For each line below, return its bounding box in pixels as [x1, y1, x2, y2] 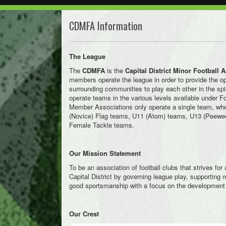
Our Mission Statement [69, 148, 141, 158]
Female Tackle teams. [69, 120, 134, 130]
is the [105, 66, 125, 75]
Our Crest [69, 209, 99, 218]
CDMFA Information [69, 18, 142, 33]
